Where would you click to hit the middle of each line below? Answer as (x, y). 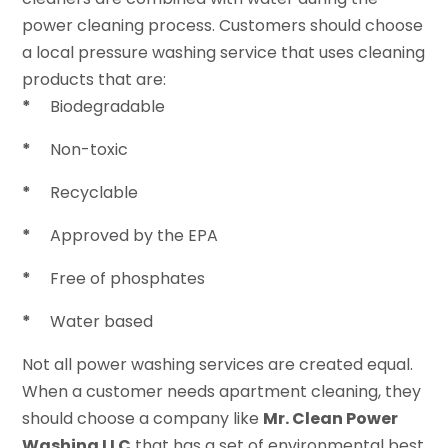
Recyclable (92, 193)
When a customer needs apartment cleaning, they (222, 392)
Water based (100, 322)
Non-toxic (87, 150)
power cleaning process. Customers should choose (223, 26)
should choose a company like (143, 419)
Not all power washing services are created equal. (218, 365)
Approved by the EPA (132, 236)
